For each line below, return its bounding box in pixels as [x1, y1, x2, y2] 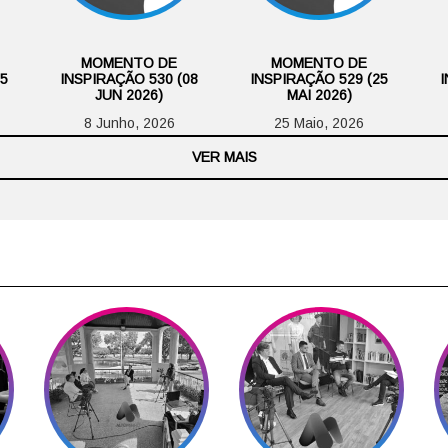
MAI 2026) [286, 86, 352, 103]
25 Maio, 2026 [274, 114, 364, 131]
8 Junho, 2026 [83, 114, 175, 131]
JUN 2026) [95, 86, 163, 103]
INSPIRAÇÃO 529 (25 [250, 70, 388, 87]
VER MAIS [191, 148, 257, 165]
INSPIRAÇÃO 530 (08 [60, 70, 198, 87]
